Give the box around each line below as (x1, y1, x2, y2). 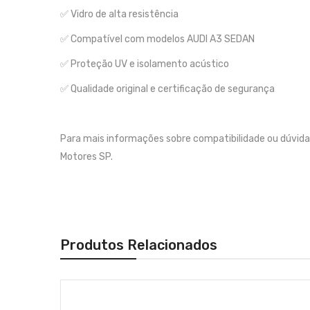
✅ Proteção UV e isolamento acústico (60, 58, 229, 70)
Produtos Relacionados (60, 237, 217, 253)
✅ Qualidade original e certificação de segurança (60, 83, 275, 95)
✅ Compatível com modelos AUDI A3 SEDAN (60, 33, 255, 45)
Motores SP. (60, 151, 113, 163)
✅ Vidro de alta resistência (60, 8, 179, 20)
